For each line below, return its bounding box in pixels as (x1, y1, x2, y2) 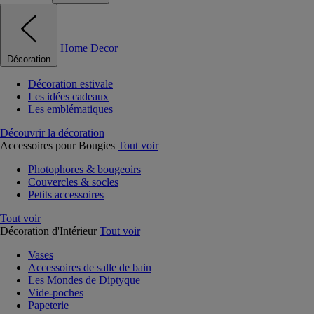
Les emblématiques (28, 103, 113, 115)
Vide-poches (28, 287, 83, 299)
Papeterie (28, 299, 69, 311)
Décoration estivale (28, 78, 113, 90)
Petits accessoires (28, 189, 104, 200)
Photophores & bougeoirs (28, 163, 141, 175)
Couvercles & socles (28, 176, 118, 188)
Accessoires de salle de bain (28, 261, 151, 273)
